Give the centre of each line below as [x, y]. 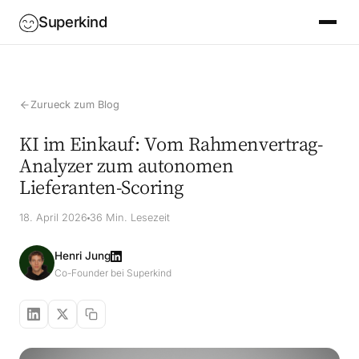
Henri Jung [83, 256]
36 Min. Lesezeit [130, 218]
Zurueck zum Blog [75, 105]
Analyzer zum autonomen [127, 165]
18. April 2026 [53, 218]
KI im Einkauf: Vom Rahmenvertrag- [171, 143]
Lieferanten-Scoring [101, 186]
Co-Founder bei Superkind [113, 273]
